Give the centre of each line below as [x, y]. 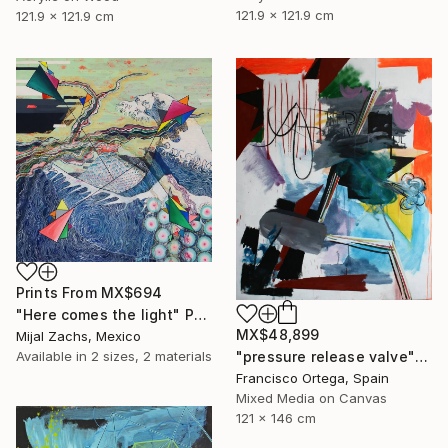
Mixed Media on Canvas [311, 398]
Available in [53, 355]
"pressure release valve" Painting [421, 357]
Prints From [58, 292]
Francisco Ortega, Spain [312, 378]
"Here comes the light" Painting [200, 314]
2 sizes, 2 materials [151, 355]
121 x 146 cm [276, 418]
